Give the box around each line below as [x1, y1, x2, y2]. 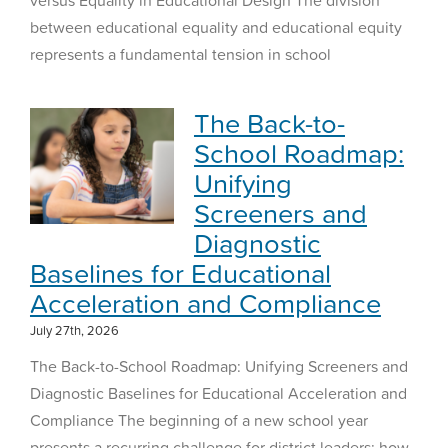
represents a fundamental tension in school [29, 42, 331, 65]
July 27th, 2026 [29, 320, 119, 339]
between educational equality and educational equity [29, 15, 402, 38]
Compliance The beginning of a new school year [29, 408, 368, 431]
